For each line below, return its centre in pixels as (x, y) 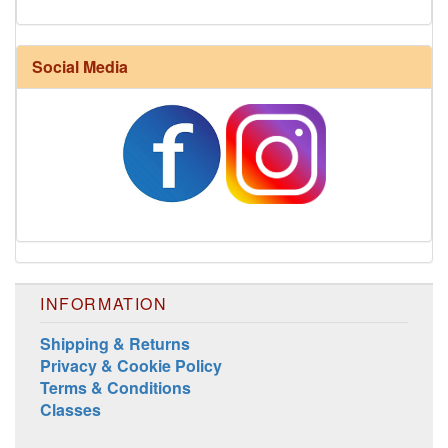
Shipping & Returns (115, 344)
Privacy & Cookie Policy (131, 366)
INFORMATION (104, 304)
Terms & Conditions (115, 388)
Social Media (80, 67)
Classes (70, 410)
